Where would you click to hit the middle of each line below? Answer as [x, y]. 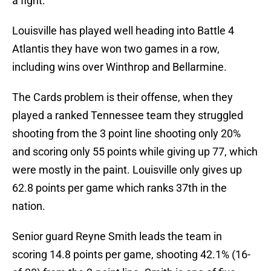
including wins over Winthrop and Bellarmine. [119, 67]
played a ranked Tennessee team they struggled [128, 116]
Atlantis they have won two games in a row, [116, 49]
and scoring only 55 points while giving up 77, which [135, 152]
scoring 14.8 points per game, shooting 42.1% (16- [131, 255]
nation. [29, 206]
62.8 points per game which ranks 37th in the [119, 188]
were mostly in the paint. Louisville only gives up [127, 170]
